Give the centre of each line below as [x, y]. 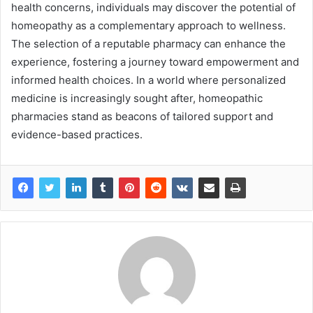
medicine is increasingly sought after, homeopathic [137, 99]
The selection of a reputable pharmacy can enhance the [148, 44]
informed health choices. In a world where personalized [148, 80]
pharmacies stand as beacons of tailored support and [142, 117]
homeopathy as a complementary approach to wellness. [148, 26]
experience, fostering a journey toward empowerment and [155, 62]
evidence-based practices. [77, 135]
